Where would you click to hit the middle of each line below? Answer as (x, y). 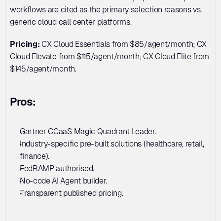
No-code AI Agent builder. (64, 181)
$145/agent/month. (43, 69)
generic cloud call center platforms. (71, 22)
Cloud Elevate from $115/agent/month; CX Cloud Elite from (110, 56)
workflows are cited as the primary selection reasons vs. (106, 9)
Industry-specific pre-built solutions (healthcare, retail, (112, 144)
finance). (36, 156)
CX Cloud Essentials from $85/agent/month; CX (123, 44)
